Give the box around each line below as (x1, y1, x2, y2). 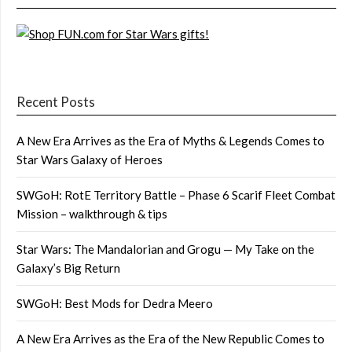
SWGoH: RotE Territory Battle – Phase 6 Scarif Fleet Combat (16, 187, 335, 202)
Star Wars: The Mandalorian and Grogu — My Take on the (16, 241, 314, 256)
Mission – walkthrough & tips (16, 206, 167, 221)
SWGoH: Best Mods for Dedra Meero (16, 295, 213, 310)
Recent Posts (16, 93, 95, 110)
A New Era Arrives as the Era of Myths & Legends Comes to (16, 133, 324, 148)
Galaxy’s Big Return (16, 260, 120, 275)
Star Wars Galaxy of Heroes (16, 152, 163, 167)
